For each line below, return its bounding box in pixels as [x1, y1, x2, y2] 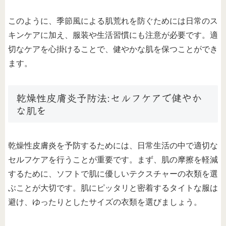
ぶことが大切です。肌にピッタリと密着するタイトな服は [8, 184, 218, 193]
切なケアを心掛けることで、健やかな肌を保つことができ [8, 45, 218, 54]
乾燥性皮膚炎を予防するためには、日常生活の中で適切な [8, 141, 218, 150]
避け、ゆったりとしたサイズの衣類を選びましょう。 [8, 198, 202, 207]
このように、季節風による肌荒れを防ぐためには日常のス [8, 17, 218, 26]
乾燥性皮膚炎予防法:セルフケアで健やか [16, 90, 202, 105]
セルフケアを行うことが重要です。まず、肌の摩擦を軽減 [8, 155, 218, 164]
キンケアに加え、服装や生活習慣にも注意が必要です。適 [8, 31, 218, 40]
